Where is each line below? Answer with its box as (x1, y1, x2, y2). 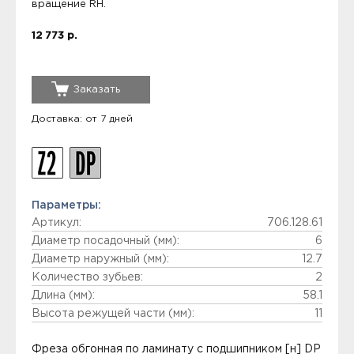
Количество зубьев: (32, 273, 143, 282)
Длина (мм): (32, 291, 95, 300)
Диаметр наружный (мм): (32, 254, 169, 264)
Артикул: (32, 218, 81, 228)
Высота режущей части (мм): (32, 309, 194, 318)
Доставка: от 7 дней (32, 115, 133, 123)
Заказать (73, 85, 120, 94)
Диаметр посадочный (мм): (32, 236, 179, 246)
